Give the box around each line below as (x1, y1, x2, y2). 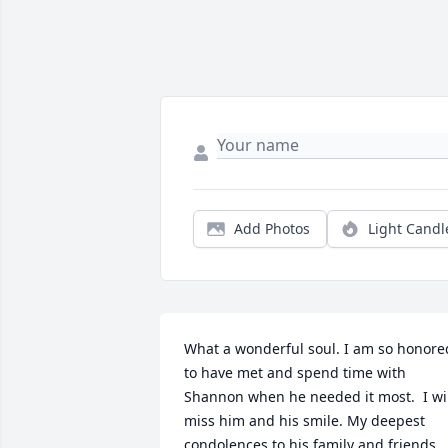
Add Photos (234, 219, 310, 239)
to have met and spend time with (184, 363, 406, 383)
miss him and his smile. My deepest (184, 411, 425, 431)
